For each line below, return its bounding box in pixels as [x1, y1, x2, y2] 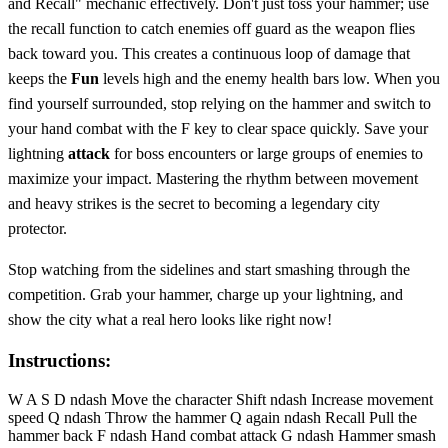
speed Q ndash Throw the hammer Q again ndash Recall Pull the [8, 409, 417, 427]
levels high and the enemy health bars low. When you [99, 69, 440, 87]
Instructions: [8, 350, 111, 372]
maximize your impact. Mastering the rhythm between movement [8, 169, 418, 187]
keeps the [8, 69, 71, 87]
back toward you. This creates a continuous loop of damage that [8, 44, 410, 62]
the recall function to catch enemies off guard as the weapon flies [8, 19, 415, 37]
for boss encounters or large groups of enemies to [110, 144, 423, 162]
